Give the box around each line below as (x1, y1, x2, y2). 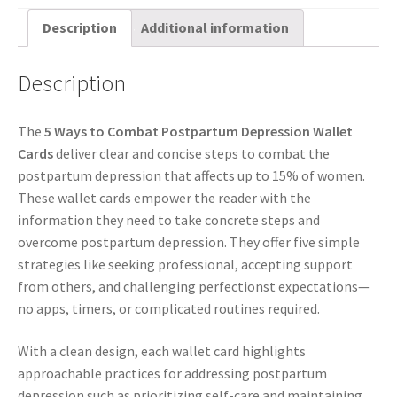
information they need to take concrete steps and (18, 211, 320, 230)
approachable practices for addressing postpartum (18, 363, 327, 382)
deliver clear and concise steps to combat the (53, 144, 330, 163)
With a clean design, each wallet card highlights (18, 341, 306, 360)
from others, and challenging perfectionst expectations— (18, 277, 370, 296)
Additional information (141, 19, 289, 37)
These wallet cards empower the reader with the (18, 189, 311, 207)
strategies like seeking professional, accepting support (18, 255, 353, 274)
